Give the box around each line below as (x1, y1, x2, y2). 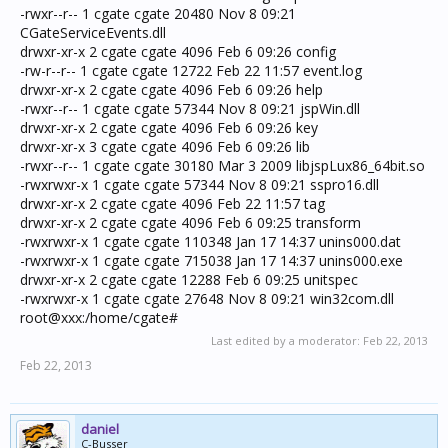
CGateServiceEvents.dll (20, 23, 166, 42)
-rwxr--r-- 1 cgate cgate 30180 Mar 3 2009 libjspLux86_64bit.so (20, 156, 425, 175)
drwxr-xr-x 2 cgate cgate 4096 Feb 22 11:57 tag (20, 194, 325, 213)
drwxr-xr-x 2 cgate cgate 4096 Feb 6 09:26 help (20, 80, 323, 99)
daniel (81, 420, 119, 438)
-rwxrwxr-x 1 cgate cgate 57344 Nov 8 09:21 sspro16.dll (20, 175, 379, 194)
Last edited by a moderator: (211, 333, 363, 348)
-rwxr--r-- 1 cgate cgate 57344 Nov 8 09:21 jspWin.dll (20, 99, 360, 118)
